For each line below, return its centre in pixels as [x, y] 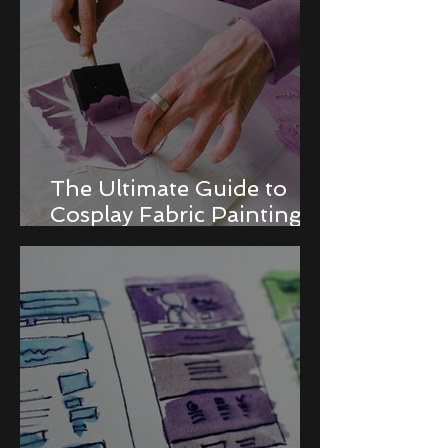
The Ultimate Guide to [168, 188]
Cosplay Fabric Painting [176, 214]
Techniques [112, 240]
